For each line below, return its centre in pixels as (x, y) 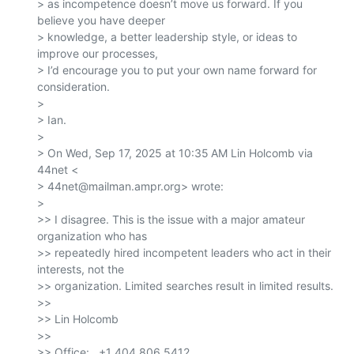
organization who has (92, 236)
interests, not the (81, 269)
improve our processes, (98, 54)
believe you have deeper (101, 21)
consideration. (73, 87)
